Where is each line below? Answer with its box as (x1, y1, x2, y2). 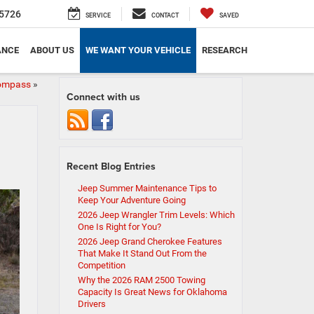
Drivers (77, 299, 106, 309)
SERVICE (86, 11, 111, 19)
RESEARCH (202, 45, 247, 55)
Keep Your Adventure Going (77, 195, 186, 205)
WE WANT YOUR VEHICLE (86, 45, 191, 55)
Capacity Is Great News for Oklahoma (77, 287, 227, 297)
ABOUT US (30, 45, 74, 55)
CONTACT (151, 11, 179, 19)
